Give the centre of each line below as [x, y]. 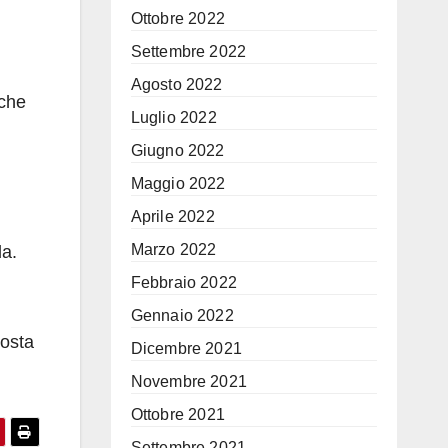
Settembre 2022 [188, 51]
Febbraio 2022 [184, 282]
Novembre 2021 [189, 381]
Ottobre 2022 [177, 18]
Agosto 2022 [176, 84]
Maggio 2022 [178, 183]
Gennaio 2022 [182, 315]
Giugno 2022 [177, 150]
